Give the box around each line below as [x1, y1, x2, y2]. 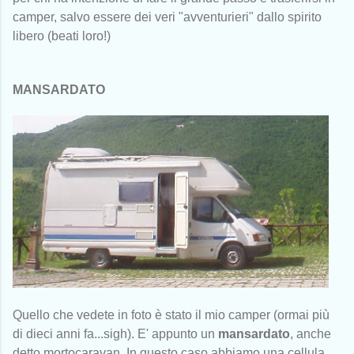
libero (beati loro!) [13, 28, 114, 43]
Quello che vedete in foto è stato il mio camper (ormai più [13, 307, 330, 322]
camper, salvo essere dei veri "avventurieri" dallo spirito [13, 9, 322, 24]
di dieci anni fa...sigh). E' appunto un [13, 326, 218, 341]
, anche [290, 326, 331, 341]
